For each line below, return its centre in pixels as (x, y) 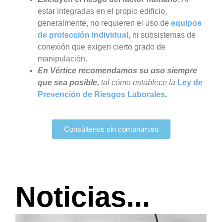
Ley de (190, 82)
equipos (186, 23)
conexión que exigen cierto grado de (101, 47)
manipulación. (62, 58)
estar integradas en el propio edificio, (102, 11)
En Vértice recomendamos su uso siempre (117, 70)
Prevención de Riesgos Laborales (101, 94)
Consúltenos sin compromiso (111, 129)
